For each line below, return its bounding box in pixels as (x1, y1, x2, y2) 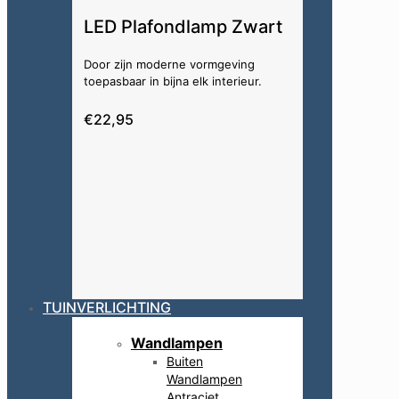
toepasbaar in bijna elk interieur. (83, 73, 262, 88)
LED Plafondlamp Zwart (83, 15, 282, 37)
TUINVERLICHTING (43, 297, 171, 316)
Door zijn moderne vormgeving (83, 56, 255, 71)
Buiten (166, 353, 203, 369)
